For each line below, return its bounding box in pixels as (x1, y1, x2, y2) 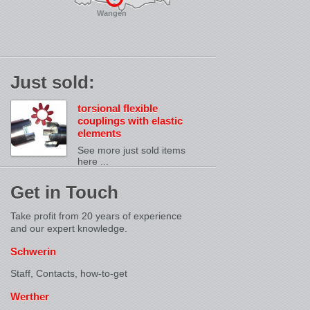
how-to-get (80, 268, 127, 279)
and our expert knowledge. (10, 223, 127, 234)
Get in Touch (10, 182, 118, 203)
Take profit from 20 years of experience (10, 210, 182, 221)
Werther (10, 291, 49, 302)
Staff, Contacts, (10, 268, 77, 279)
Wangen (97, 9, 127, 17)
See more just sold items (77, 145, 185, 156)
